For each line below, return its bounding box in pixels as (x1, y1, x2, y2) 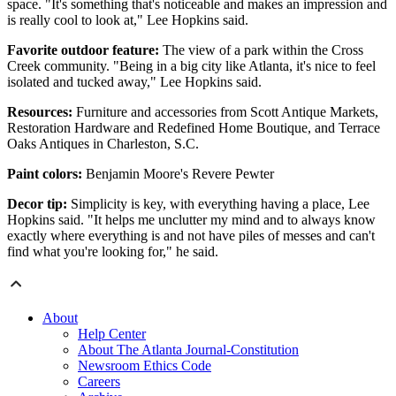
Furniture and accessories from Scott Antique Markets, (72, 104, 378, 120)
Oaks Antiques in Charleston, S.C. (7, 136, 199, 152)
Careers (78, 374, 120, 390)
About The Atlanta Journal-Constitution (78, 342, 299, 358)
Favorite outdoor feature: (7, 42, 163, 58)
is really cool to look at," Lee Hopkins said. (7, 12, 248, 28)
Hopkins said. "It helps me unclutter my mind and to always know (7, 212, 376, 228)
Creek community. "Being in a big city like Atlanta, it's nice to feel (7, 58, 376, 74)
